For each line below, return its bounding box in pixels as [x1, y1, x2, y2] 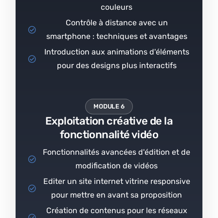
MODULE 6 [93, 102, 125, 110]
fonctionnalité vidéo [59, 127, 159, 141]
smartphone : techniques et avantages [46, 31, 187, 41]
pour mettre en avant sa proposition [51, 190, 182, 200]
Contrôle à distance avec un [65, 18, 168, 27]
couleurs [101, 2, 132, 12]
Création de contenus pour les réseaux [46, 205, 187, 215]
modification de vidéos [75, 161, 158, 170]
